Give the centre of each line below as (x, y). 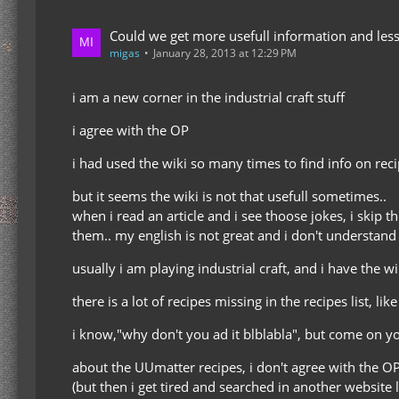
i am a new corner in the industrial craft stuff (208, 97)
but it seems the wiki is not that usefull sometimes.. (229, 195)
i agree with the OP (130, 130)
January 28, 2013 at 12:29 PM (225, 53)
